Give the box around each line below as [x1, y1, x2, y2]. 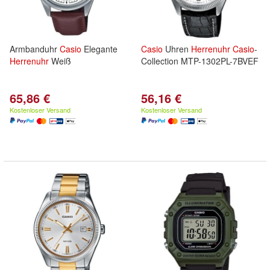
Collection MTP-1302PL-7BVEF [141, 55, 259, 67]
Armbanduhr [10, 43, 60, 55]
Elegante [81, 43, 118, 55]
